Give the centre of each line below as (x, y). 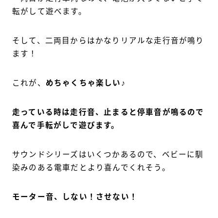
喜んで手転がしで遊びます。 (66, 126)
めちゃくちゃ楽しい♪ (85, 83)
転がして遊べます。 (49, 12)
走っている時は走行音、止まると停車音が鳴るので (108, 112)
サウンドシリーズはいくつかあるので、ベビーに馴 (108, 155)
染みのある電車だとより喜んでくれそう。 (91, 168)
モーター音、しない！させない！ (75, 197)
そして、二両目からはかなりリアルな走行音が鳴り (108, 41)
